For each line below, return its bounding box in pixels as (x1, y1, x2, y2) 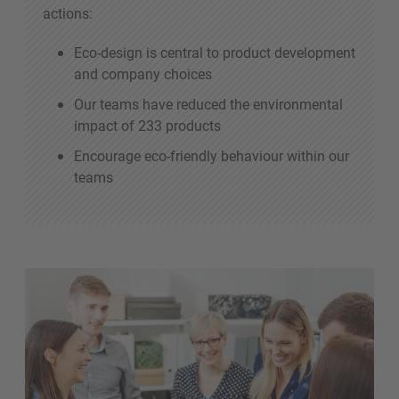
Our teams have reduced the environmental (74, 94, 343, 113)
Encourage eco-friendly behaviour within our (74, 145, 349, 165)
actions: (43, 3, 96, 22)
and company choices (74, 63, 212, 83)
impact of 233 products (74, 115, 224, 134)
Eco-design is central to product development (74, 42, 355, 61)
